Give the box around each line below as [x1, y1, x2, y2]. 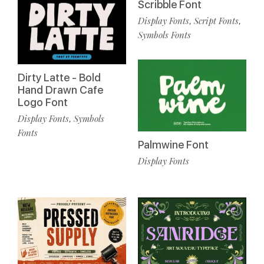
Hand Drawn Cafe [18, 84, 103, 97]
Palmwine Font [138, 138, 209, 151]
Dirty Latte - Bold [18, 71, 101, 84]
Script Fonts [194, 14, 239, 27]
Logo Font [18, 96, 68, 109]
